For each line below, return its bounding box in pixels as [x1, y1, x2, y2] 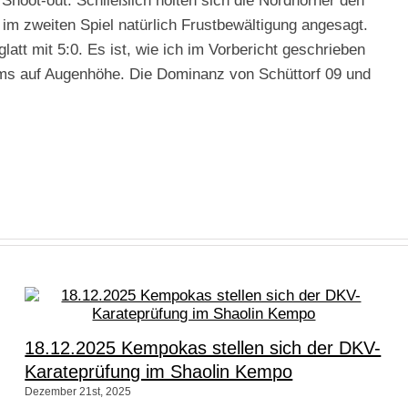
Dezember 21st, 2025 [25, 385, 132, 399]
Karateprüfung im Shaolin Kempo [25, 361, 293, 382]
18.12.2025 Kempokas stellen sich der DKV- [25, 337, 382, 358]
